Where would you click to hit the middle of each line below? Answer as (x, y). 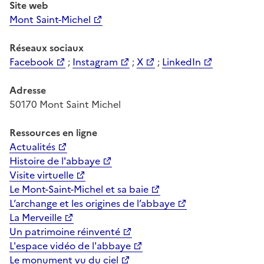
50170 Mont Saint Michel (65, 104)
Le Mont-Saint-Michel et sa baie (79, 189)
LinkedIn (181, 62)
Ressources (35, 132)
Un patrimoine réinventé (65, 231)
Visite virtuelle (42, 175)
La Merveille (36, 217)
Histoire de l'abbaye (55, 161)
